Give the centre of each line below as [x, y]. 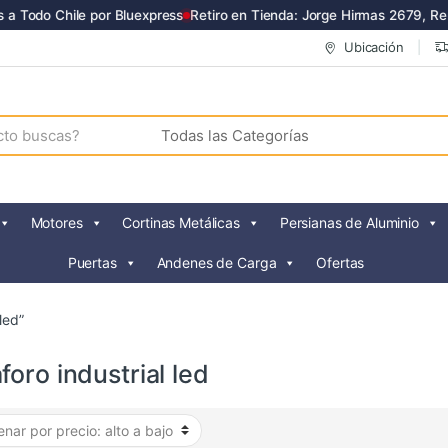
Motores [56, 223]
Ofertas [340, 263]
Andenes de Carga [216, 263]
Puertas [92, 263]
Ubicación [374, 47]
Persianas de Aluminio [349, 223]
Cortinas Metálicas [181, 223]
